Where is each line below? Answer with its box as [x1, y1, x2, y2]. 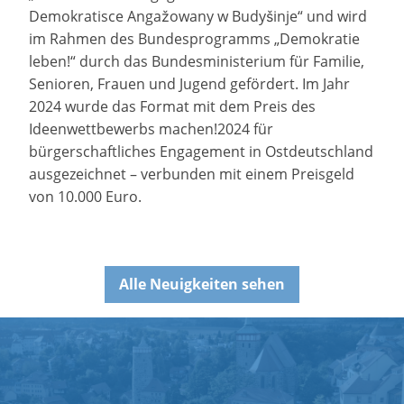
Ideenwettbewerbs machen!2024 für [29, 119, 273, 140]
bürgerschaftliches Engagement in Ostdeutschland [29, 142, 373, 162]
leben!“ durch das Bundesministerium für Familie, [29, 51, 364, 72]
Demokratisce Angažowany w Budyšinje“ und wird [29, 6, 367, 27]
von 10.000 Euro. [29, 187, 142, 207]
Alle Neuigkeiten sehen [119, 274, 285, 295]
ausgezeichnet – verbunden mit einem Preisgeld [29, 164, 354, 185]
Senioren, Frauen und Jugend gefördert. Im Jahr [29, 74, 350, 95]
